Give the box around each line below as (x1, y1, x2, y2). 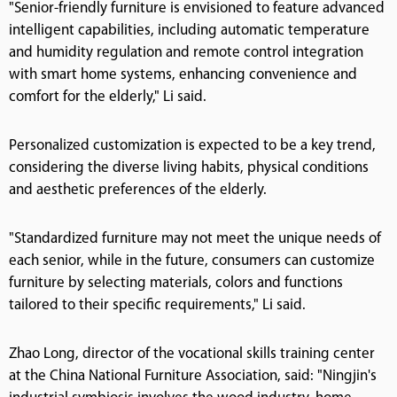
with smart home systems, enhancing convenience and (9, 67, 357, 82)
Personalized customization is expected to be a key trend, (9, 138, 376, 153)
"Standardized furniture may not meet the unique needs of (9, 231, 381, 246)
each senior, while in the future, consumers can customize (9, 253, 375, 269)
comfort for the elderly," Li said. (9, 90, 206, 105)
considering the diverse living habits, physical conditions (9, 160, 369, 175)
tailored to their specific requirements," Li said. (9, 298, 306, 313)
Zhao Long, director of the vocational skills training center (9, 346, 375, 362)
